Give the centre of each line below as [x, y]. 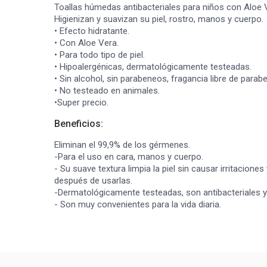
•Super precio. [81, 103]
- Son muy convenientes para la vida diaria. [138, 204]
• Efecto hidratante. [92, 31]
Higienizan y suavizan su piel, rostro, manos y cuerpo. [159, 19]
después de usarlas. [93, 181]
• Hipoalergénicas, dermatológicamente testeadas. [153, 67]
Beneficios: [79, 124]
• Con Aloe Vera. [86, 43]
